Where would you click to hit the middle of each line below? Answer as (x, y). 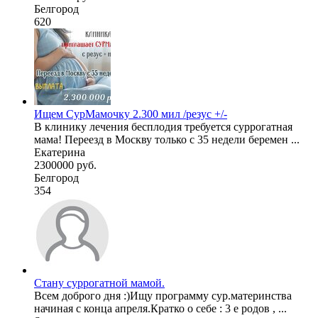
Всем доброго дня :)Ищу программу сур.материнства (163, 296)
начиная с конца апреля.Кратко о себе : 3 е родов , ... (160, 309)
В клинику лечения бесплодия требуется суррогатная (163, 127)
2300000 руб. (65, 165)
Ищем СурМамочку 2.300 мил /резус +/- (131, 114)
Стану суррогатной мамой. (99, 283)
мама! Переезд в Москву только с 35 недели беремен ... (167, 140)
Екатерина (60, 153)
